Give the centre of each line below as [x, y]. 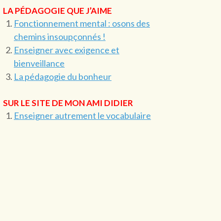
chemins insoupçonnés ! [60, 37]
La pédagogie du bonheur [63, 76]
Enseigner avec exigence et [67, 50]
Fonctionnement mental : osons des [82, 23]
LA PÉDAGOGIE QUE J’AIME [58, 11]
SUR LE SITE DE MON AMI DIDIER [68, 103]
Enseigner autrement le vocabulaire [83, 115]
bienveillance [39, 63]
